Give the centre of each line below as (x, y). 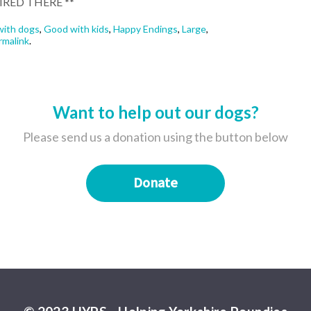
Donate (155, 184)
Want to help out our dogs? (155, 112)
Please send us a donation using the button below (155, 137)
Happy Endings (145, 29)
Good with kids (76, 29)
